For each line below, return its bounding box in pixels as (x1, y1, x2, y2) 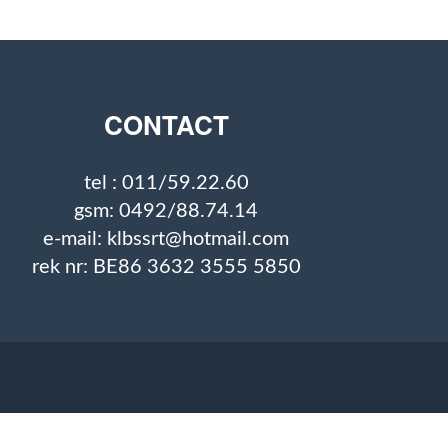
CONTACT (103, 106, 229, 143)
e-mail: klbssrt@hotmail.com (43, 229, 289, 249)
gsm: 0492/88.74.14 (74, 201, 258, 221)
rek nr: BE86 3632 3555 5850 (31, 257, 301, 277)
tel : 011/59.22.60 (83, 173, 249, 193)
